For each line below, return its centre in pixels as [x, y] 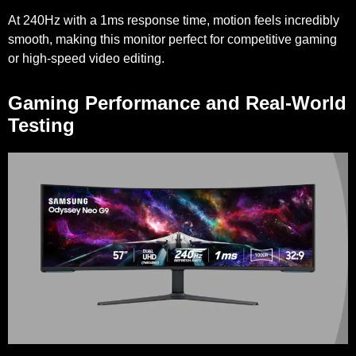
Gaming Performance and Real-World [177, 103]
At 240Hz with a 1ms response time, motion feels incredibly [174, 20]
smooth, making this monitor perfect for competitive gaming [172, 39]
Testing [41, 125]
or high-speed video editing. [86, 58]
